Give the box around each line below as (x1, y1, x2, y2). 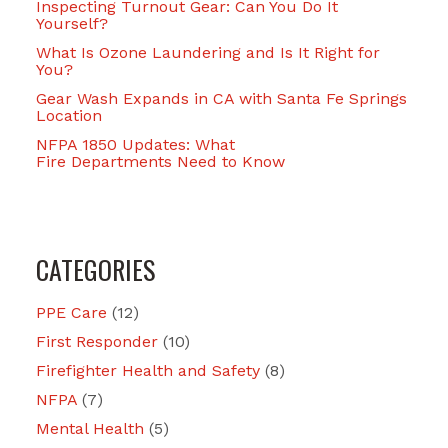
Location (36, 105, 102, 125)
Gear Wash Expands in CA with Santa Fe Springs (36, 88, 407, 108)
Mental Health (36, 418, 149, 438)
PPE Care (36, 302, 112, 322)
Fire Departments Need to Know (36, 151, 285, 171)
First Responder (36, 331, 163, 351)
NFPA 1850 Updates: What (36, 134, 235, 154)
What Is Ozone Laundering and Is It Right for (36, 42, 380, 62)
